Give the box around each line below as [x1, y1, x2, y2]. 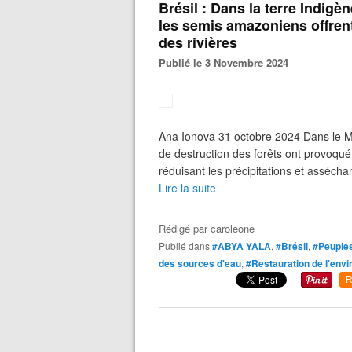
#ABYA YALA [212, 239, 271, 253]
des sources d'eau [159, 256, 241, 270]
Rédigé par [159, 221, 211, 236]
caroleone [211, 221, 255, 236]
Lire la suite [159, 180, 216, 196]
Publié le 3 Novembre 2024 [166, 55, 288, 70]
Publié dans [165, 239, 210, 252]
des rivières [159, 32, 237, 53]
